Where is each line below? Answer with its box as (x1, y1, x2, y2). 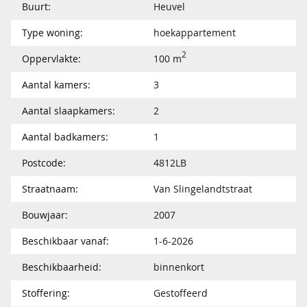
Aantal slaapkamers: (22, 103, 115, 117)
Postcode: (22, 156, 66, 169)
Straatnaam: (22, 182, 78, 195)
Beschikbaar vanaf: (22, 234, 109, 247)
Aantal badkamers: (22, 130, 108, 143)
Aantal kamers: (22, 77, 90, 91)
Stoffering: (22, 286, 70, 299)
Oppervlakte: (22, 51, 81, 65)
